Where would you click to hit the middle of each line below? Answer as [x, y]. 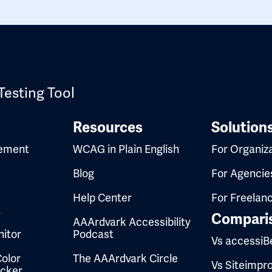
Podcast [93, 234]
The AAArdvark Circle [125, 258]
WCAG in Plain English [126, 149]
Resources [108, 127]
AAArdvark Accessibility [132, 222]
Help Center [102, 197]
